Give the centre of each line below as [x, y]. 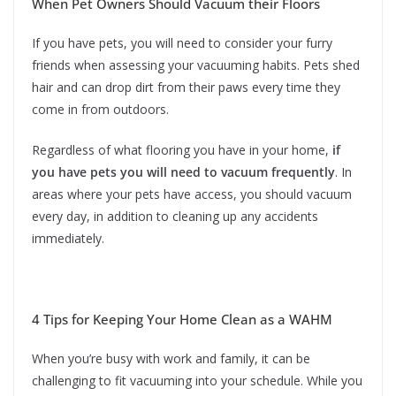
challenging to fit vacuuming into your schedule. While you [197, 381]
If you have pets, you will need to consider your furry [182, 43]
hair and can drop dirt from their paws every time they [186, 88]
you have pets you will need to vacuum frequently [183, 172]
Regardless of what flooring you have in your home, [182, 150]
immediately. [68, 239]
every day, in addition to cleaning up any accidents [175, 217]
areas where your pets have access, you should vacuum [192, 194]
